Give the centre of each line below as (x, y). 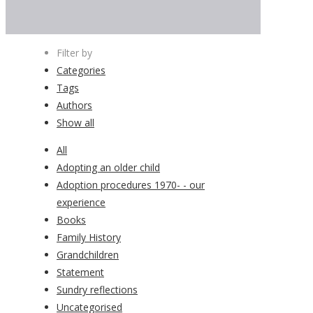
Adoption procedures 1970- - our (131, 185)
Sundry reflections (97, 290)
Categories (81, 71)
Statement (80, 272)
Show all (75, 123)
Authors (74, 105)
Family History (89, 238)
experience (81, 203)
